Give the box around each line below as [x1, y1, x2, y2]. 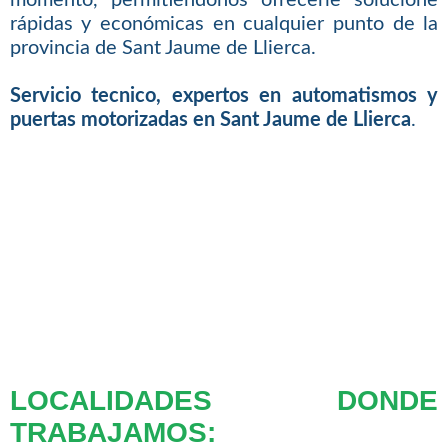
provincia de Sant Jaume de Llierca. [9, 37, 316, 58]
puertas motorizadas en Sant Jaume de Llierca [9, 109, 411, 130]
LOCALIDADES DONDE [9, 384, 439, 416]
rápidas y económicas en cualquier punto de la [9, 13, 439, 34]
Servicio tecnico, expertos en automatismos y [9, 85, 439, 106]
